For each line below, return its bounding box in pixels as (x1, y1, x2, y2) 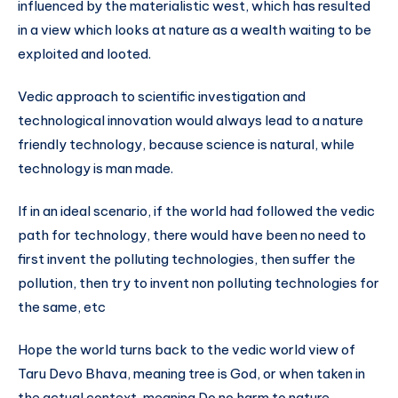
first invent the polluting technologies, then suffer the (18, 250, 355, 267)
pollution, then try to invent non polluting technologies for (18, 274, 379, 291)
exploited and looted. (18, 45, 151, 63)
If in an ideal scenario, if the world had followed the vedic (18, 202, 375, 219)
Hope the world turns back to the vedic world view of (18, 340, 355, 358)
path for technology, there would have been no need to (18, 226, 366, 243)
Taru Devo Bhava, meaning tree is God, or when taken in (18, 364, 365, 382)
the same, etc (18, 298, 106, 315)
